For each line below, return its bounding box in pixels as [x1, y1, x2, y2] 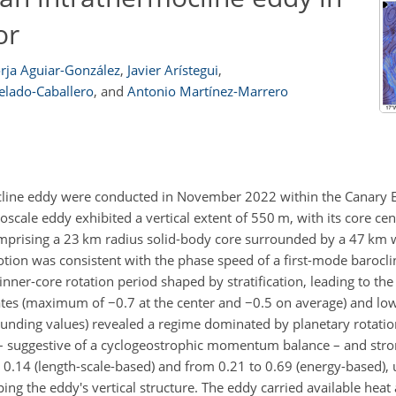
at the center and [135, 293, 245, 311]
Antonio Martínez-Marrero [127, 82, 288, 100]
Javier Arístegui [126, 61, 218, 79]
